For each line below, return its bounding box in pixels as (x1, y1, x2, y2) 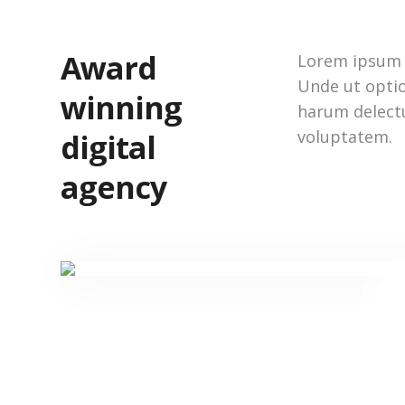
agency (61, 166, 166, 208)
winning (61, 87, 182, 128)
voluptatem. (297, 126, 393, 147)
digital (61, 127, 155, 168)
